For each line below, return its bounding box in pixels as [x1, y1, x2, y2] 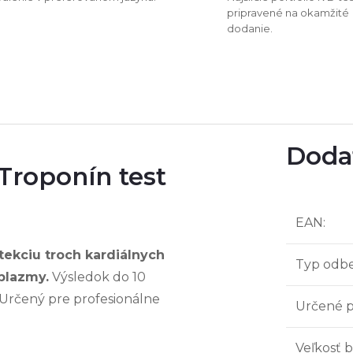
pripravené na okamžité [227, 6, 349, 19]
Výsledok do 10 [49, 269, 146, 284]
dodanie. [227, 21, 273, 35]
